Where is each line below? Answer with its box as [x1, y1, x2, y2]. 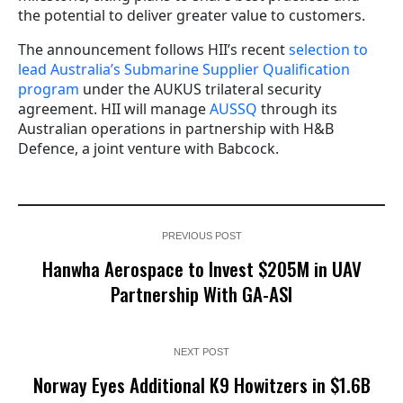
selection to [289, 39, 368, 59]
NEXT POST [174, 345, 229, 357]
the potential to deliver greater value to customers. [18, 4, 365, 25]
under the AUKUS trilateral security [79, 78, 321, 99]
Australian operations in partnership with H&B [18, 118, 334, 139]
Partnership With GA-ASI [111, 279, 292, 308]
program [18, 78, 79, 99]
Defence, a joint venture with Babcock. [18, 138, 279, 158]
